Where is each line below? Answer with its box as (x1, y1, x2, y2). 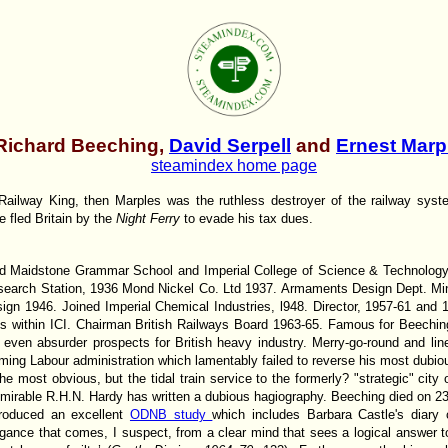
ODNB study (129, 406, 213, 422)
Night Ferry (116, 210, 184, 226)
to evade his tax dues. (184, 210, 313, 226)
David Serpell (169, 134, 291, 156)
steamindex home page (151, 156, 317, 174)
